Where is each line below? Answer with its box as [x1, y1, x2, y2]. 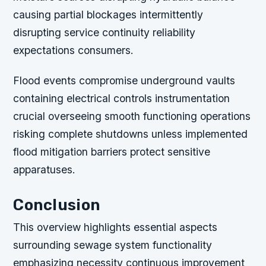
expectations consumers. [13, 43, 134, 56]
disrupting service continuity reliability [13, 26, 196, 39]
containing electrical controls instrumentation [13, 91, 230, 104]
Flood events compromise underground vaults [13, 74, 236, 87]
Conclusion [13, 195, 101, 214]
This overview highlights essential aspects [13, 220, 218, 233]
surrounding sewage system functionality [13, 238, 213, 251]
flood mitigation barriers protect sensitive [13, 145, 211, 158]
